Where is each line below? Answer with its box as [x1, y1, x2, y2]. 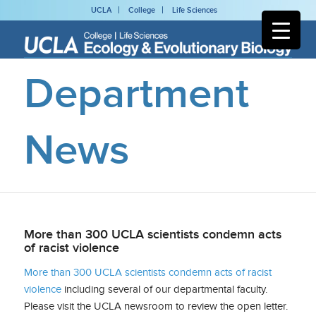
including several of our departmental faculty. [61, 283, 267, 295]
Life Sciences [172, 6, 218, 14]
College [128, 6, 156, 14]
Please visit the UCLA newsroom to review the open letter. [23, 300, 288, 312]
